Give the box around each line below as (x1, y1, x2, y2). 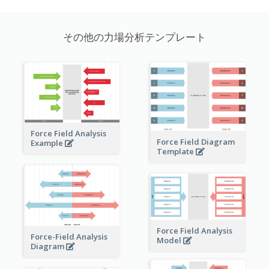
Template (156, 145, 196, 157)
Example (30, 137, 65, 148)
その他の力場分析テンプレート (63, 29, 206, 44)
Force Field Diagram (156, 136, 235, 147)
